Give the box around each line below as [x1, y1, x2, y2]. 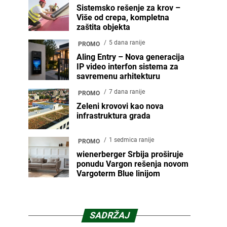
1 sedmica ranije [109, 136, 154, 143]
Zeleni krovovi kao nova [77, 101, 164, 111]
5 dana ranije [109, 39, 145, 46]
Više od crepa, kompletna [77, 13, 169, 22]
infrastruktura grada [77, 111, 150, 121]
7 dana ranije [109, 88, 145, 95]
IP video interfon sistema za [77, 62, 178, 71]
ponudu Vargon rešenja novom [77, 159, 188, 169]
